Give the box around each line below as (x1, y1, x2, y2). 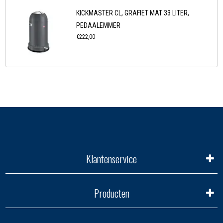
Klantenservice (86, 151, 137, 167)
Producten (94, 186, 129, 201)
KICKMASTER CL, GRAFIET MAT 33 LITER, (76, 9, 190, 17)
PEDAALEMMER (76, 21, 121, 30)
